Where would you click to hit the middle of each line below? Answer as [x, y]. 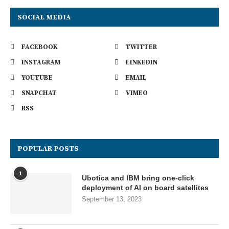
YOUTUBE [37, 78]
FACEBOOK [40, 47]
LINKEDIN [142, 63]
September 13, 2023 [112, 199]
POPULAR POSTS [48, 149]
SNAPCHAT [39, 93]
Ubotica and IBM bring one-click [138, 178]
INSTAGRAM [41, 63]
